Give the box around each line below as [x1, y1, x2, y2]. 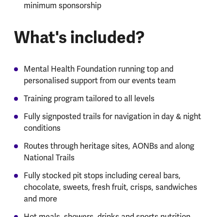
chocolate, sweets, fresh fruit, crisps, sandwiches [23, 182, 197, 192]
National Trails [23, 153, 75, 163]
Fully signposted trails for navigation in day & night [23, 111, 201, 122]
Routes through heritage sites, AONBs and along [23, 141, 194, 151]
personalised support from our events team [23, 76, 176, 86]
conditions [23, 123, 61, 133]
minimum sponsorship [23, 1, 103, 11]
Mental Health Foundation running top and [23, 64, 173, 74]
